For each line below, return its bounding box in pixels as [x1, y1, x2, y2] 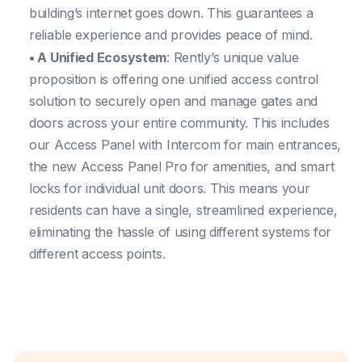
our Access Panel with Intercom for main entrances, [29, 136, 342, 153]
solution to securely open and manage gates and [29, 92, 318, 109]
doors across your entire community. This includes [29, 114, 330, 131]
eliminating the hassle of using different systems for [29, 223, 332, 240]
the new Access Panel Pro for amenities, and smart [29, 158, 335, 175]
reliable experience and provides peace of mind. [29, 26, 313, 43]
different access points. [29, 245, 166, 262]
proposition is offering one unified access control [29, 70, 319, 87]
